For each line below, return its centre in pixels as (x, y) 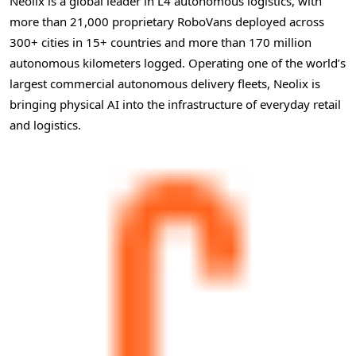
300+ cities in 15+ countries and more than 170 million (161, 42)
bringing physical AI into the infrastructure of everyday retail (175, 104)
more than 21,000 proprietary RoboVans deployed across (167, 21)
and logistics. (45, 124)
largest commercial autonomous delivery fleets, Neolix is (165, 83)
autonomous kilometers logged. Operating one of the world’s (178, 62)
